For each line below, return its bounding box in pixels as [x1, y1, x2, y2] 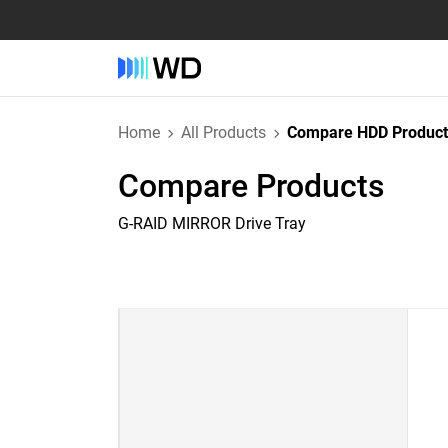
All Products [181, 123, 266, 142]
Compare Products [118, 167, 385, 205]
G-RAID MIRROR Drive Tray [118, 214, 306, 233]
